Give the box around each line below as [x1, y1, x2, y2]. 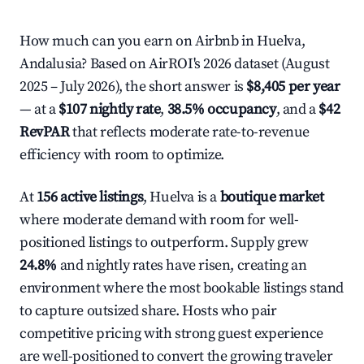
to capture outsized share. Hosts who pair [19, 301, 277, 320]
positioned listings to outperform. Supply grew [19, 233, 309, 252]
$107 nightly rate [58, 100, 161, 119]
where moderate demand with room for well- [19, 210, 299, 229]
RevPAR [19, 123, 70, 141]
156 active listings [36, 188, 144, 206]
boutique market [219, 188, 324, 206]
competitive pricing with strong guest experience [19, 324, 323, 343]
